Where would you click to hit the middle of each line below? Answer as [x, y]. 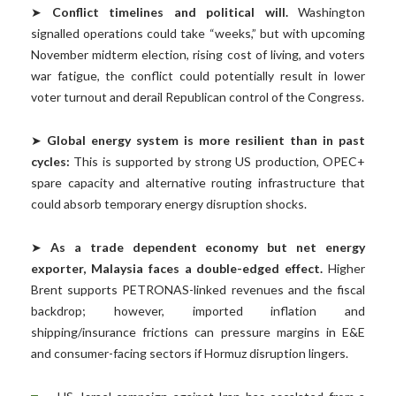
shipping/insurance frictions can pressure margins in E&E [198, 332]
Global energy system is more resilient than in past [206, 141]
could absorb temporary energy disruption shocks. [169, 204]
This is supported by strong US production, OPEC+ [217, 162]
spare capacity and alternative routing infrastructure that [198, 183]
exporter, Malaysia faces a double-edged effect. [177, 269]
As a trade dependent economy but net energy [207, 247]
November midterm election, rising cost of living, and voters [198, 55]
